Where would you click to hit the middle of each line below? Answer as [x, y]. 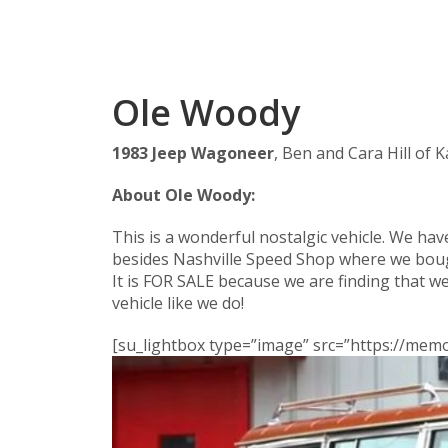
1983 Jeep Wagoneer [193, 153]
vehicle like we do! [178, 303]
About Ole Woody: [183, 195]
